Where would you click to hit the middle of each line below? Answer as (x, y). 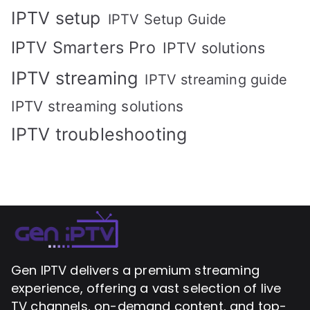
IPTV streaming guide (216, 79)
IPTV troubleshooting (99, 134)
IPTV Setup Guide (167, 19)
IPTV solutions (214, 47)
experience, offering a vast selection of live (146, 289)
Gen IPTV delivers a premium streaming (135, 271)
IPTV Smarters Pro (83, 47)
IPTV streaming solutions (97, 106)
